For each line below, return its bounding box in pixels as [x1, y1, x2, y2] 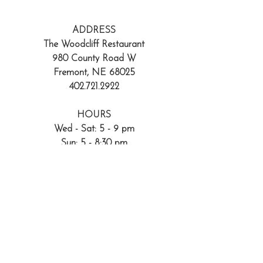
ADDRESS [72, 26, 116, 35]
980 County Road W [52, 54, 136, 63]
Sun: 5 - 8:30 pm [60, 139, 127, 148]
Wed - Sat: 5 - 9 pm [53, 124, 134, 134]
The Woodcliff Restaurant [43, 40, 144, 49]
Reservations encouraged [17, 179, 120, 188]
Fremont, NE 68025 [53, 68, 135, 77]
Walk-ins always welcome [44, 194, 144, 203]
